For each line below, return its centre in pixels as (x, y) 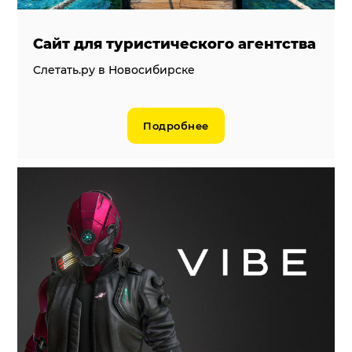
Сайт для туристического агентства (175, 44)
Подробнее (176, 125)
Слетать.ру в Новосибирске (114, 70)
